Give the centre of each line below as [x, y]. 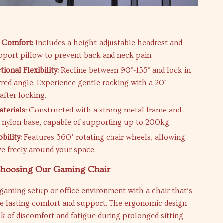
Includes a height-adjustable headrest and [108, 43]
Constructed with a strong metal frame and [104, 110]
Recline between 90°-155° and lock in [125, 70]
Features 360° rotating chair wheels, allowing [104, 137]
